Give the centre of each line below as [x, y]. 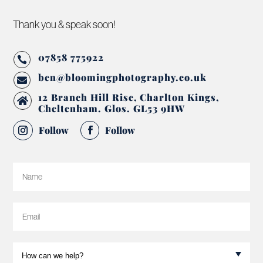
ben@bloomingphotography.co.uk [122, 77]
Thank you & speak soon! [65, 24]
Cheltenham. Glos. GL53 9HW [111, 108]
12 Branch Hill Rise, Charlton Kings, [128, 97]
